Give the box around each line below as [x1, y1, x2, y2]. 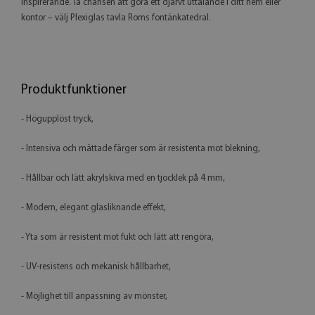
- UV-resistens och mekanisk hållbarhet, [21, 262, 171, 271]
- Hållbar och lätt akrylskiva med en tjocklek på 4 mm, [21, 173, 225, 183]
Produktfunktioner [21, 82, 127, 97]
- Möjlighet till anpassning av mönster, [21, 291, 167, 301]
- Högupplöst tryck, [21, 114, 94, 124]
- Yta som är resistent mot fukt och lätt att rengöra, [21, 232, 214, 242]
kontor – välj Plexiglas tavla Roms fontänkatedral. [21, 13, 211, 22]
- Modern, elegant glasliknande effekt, [21, 202, 166, 212]
